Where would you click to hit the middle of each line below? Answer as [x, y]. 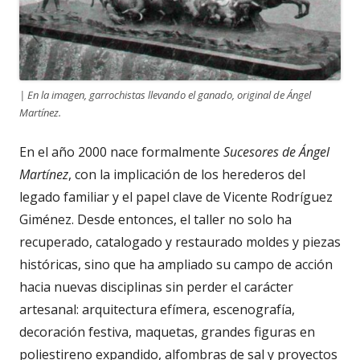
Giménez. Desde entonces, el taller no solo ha [155, 219]
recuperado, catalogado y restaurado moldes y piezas [180, 241]
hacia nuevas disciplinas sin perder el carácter [156, 286]
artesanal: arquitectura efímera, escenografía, [157, 309]
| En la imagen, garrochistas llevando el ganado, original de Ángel [165, 94]
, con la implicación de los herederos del [187, 174]
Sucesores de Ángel [276, 151]
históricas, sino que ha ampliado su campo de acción [176, 264]
